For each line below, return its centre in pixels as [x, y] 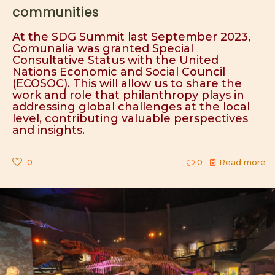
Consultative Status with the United [115, 60]
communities [56, 12]
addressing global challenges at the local [131, 107]
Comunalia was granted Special [103, 48]
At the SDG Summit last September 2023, [131, 37]
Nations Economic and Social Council [119, 72]
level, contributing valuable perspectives [130, 118]
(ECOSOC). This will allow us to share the [127, 83]
